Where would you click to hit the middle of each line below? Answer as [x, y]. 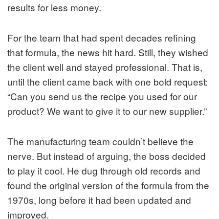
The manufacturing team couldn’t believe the [100, 141]
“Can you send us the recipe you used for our [102, 96]
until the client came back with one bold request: [108, 81]
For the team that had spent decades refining [102, 37]
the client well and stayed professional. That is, [105, 66]
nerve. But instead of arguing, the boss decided [107, 155]
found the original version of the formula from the [108, 185]
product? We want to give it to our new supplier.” [107, 110]
